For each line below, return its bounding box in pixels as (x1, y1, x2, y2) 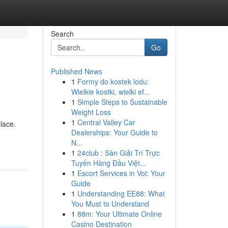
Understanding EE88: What (77, 188, 165, 198)
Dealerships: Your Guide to (71, 127, 158, 137)
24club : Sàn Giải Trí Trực (77, 148, 160, 158)
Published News (50, 66, 102, 76)
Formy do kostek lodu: (77, 76, 149, 87)
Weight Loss (71, 107, 111, 117)
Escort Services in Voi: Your (77, 168, 165, 178)
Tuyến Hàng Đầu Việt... (71, 158, 146, 168)
